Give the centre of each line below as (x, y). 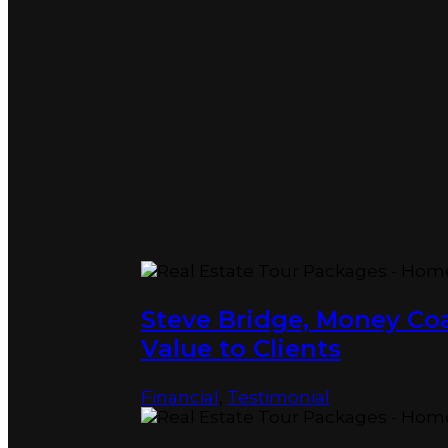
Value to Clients (240, 348)
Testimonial (278, 396)
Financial (179, 396)
